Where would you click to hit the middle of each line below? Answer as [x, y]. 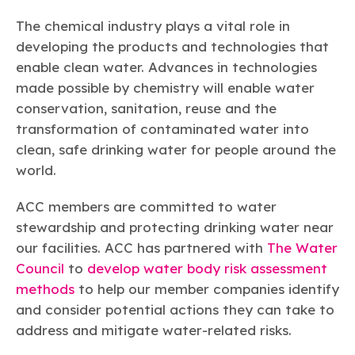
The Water [302, 248]
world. [36, 170]
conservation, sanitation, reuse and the [146, 109]
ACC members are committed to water [146, 207]
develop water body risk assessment [207, 269]
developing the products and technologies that [172, 47]
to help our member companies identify [207, 289]
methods [45, 289]
